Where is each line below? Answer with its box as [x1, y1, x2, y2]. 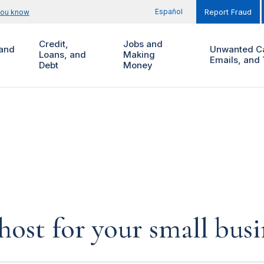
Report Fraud [204, 8, 252, 16]
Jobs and [123, 38, 163, 50]
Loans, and [38, 49, 86, 61]
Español [155, 7, 183, 16]
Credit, [38, 38, 68, 50]
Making [123, 49, 155, 61]
